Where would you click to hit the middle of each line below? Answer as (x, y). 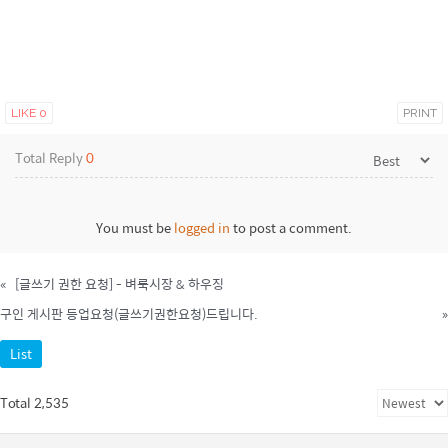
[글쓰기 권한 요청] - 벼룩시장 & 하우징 (119, 283)
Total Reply (50, 157)
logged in (202, 227)
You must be (135, 227)
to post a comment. (291, 227)
